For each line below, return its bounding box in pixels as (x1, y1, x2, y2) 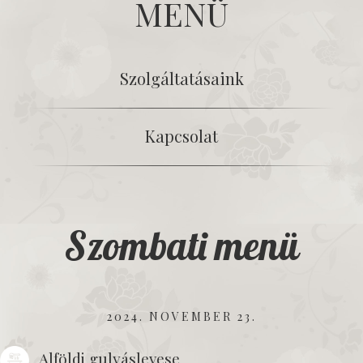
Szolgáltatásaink (119, 67, 244, 89)
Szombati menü (64, 221, 299, 270)
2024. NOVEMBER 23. (106, 309, 257, 324)
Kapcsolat (145, 125, 218, 147)
